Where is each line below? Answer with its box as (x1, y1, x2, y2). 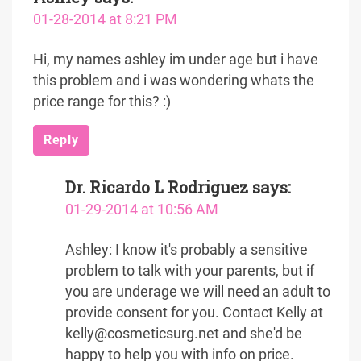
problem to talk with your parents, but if (65, 263, 314, 279)
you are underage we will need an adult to (65, 284, 330, 300)
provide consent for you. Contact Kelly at (65, 305, 323, 321)
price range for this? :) (33, 93, 171, 110)
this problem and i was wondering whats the (33, 73, 314, 89)
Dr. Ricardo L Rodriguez (65, 176, 248, 197)
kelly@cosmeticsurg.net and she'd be (65, 326, 302, 342)
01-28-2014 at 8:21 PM (33, 11, 177, 27)
